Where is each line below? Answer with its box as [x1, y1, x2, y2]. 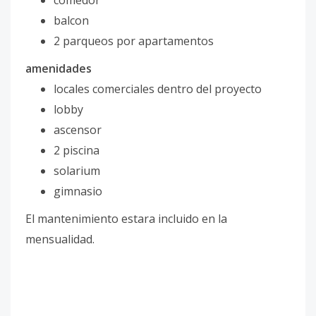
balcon [54, 13, 89, 28]
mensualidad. [25, 231, 95, 247]
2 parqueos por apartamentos [54, 33, 217, 49]
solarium [54, 163, 100, 178]
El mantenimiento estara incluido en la [25, 211, 227, 226]
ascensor [54, 122, 104, 138]
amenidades [25, 61, 92, 76]
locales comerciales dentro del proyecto [54, 81, 265, 97]
